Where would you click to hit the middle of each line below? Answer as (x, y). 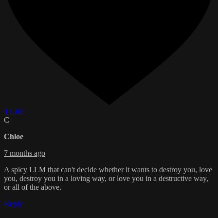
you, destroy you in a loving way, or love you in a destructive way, (106, 179)
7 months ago (25, 153)
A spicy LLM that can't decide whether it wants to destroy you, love (108, 170)
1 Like (14, 111)
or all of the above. (33, 187)
